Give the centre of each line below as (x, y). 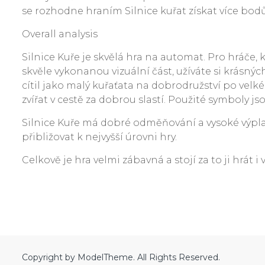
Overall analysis (60, 34)
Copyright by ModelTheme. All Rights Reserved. (121, 257)
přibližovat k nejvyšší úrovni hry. (99, 137)
